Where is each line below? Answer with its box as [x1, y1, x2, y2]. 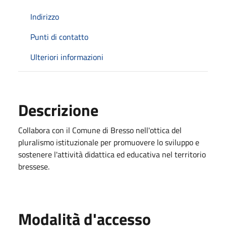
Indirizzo [30, 10, 59, 23]
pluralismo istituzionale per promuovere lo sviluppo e [18, 136, 199, 148]
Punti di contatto [30, 30, 88, 43]
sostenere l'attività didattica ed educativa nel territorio [18, 148, 206, 160]
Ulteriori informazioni [30, 50, 103, 63]
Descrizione [18, 97, 98, 122]
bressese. [18, 160, 49, 173]
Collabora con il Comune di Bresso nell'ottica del [18, 124, 182, 136]
